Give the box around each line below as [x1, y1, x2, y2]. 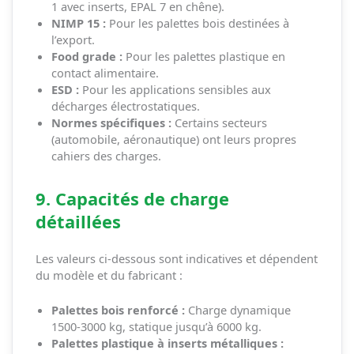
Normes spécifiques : [51, 114, 171, 130]
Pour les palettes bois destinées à [105, 14, 289, 31]
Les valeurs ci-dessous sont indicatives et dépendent [35, 250, 318, 266]
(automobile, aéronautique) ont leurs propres [51, 130, 296, 147]
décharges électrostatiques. [51, 97, 200, 114]
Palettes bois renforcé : [51, 302, 185, 318]
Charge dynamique [184, 302, 291, 318]
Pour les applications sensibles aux [78, 81, 271, 97]
